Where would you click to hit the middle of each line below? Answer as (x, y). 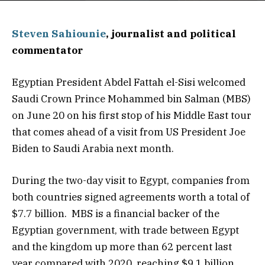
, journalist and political (171, 34)
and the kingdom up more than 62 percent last (122, 247)
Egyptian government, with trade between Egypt (125, 230)
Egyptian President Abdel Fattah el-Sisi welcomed (129, 83)
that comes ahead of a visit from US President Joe (129, 132)
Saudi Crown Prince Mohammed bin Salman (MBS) (131, 99)
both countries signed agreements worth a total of (131, 197)
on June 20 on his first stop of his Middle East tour (132, 116)
